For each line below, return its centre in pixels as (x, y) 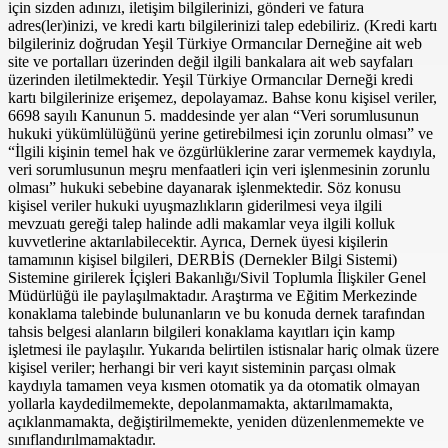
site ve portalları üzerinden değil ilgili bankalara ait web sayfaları (210, 62)
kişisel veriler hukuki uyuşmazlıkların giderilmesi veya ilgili (195, 206)
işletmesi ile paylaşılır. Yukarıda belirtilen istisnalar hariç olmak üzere (223, 350)
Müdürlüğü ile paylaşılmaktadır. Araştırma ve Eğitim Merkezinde (212, 296)
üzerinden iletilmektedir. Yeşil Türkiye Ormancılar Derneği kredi (210, 80)
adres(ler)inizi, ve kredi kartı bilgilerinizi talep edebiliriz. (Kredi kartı (222, 26)
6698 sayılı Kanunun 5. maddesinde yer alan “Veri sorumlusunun (213, 116)
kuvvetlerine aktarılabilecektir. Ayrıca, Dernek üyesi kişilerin (198, 242)
